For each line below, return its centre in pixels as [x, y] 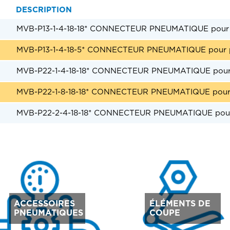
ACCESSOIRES [44, 204]
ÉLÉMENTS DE [180, 204]
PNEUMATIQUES [48, 213]
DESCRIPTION [44, 10]
